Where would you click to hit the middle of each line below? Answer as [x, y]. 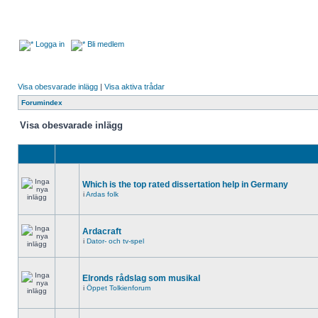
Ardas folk [102, 194]
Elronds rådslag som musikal [141, 278]
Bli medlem [105, 44]
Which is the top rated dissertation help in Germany [185, 185]
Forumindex [42, 103]
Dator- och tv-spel [115, 241]
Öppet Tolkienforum [119, 288]
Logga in [49, 44]
